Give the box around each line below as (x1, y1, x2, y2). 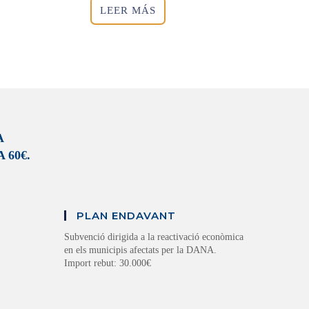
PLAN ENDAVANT (77, 209, 177, 223)
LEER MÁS (100, 4, 157, 16)
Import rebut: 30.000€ (64, 258, 152, 269)
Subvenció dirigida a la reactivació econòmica (64, 232, 244, 243)
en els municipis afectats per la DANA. (64, 245, 217, 256)
